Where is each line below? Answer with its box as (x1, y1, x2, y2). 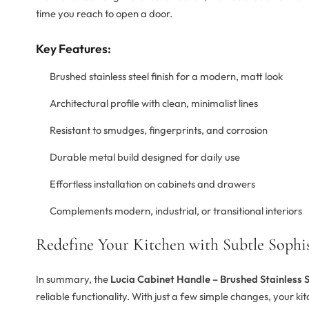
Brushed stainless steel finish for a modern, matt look (50, 70, 283, 83)
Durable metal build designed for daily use (50, 150, 240, 164)
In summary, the (36, 272, 110, 286)
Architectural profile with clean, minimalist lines (50, 97, 258, 110)
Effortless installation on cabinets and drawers (50, 177, 255, 191)
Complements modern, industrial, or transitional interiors (50, 204, 302, 218)
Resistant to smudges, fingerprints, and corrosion (50, 123, 268, 137)
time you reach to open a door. (36, 7, 172, 21)
